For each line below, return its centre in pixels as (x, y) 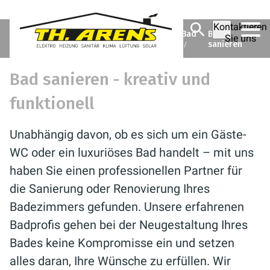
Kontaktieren (240, 27)
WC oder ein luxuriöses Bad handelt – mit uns (132, 152)
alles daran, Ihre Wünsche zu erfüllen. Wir (120, 261)
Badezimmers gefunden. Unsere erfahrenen (127, 207)
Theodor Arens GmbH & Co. (64, 34)
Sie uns (240, 38)
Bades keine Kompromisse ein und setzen (122, 243)
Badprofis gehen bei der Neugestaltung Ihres (129, 225)
